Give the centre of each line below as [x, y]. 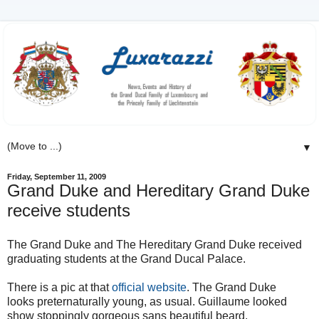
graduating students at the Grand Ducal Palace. [126, 258]
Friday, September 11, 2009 [57, 177]
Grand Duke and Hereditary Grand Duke [158, 191]
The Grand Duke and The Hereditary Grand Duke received [155, 244]
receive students [69, 211]
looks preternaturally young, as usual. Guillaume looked [147, 301]
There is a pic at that [59, 287]
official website [149, 287]
